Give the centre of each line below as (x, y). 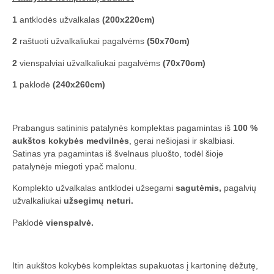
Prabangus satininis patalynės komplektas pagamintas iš (123, 128)
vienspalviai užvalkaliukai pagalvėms (90, 63)
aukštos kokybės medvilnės (71, 140)
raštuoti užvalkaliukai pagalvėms (83, 41)
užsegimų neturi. (98, 201)
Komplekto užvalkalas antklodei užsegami (94, 188)
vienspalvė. (70, 222)
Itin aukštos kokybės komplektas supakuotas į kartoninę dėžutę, (135, 266)
